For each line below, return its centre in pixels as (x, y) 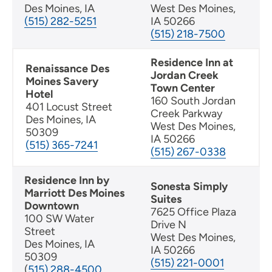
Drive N (168, 225)
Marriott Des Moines (74, 193)
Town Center (183, 88)
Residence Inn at (192, 63)
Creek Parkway (186, 114)
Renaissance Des (67, 69)
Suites (166, 199)
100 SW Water (59, 219)
